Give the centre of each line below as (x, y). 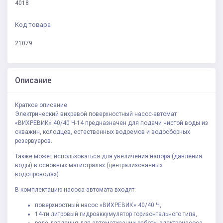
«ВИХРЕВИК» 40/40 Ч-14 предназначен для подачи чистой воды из (111, 123)
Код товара (33, 25)
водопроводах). (38, 174)
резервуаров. (34, 141)
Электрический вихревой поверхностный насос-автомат (96, 114)
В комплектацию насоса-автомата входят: (75, 190)
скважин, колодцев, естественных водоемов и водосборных (103, 132)
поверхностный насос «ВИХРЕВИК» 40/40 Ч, (98, 205)
